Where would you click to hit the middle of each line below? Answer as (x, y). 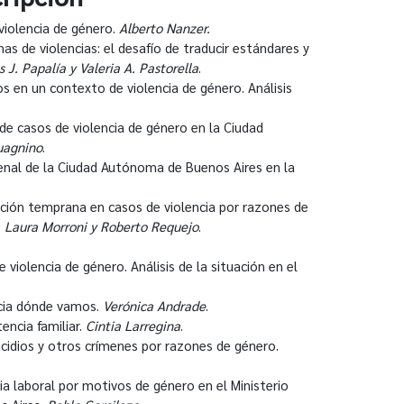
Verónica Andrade (154, 305)
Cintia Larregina (133, 325)
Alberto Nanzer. (165, 27)
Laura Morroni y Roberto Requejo (101, 225)
